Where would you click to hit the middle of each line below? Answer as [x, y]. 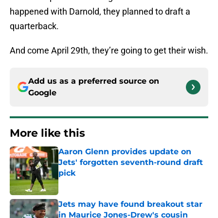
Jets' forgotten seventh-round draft [131, 163]
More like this [47, 133]
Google [42, 93]
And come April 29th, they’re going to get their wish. [109, 51]
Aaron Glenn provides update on [125, 152]
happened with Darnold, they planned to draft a [100, 12]
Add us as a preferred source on [94, 81]
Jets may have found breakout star [130, 204]
